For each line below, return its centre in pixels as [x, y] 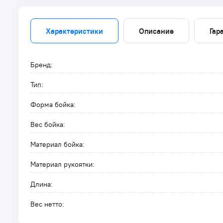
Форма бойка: [53, 105]
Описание [156, 31]
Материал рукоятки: [62, 164]
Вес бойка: [48, 124]
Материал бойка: [57, 144]
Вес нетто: [47, 204]
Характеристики [74, 31]
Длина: [42, 184]
